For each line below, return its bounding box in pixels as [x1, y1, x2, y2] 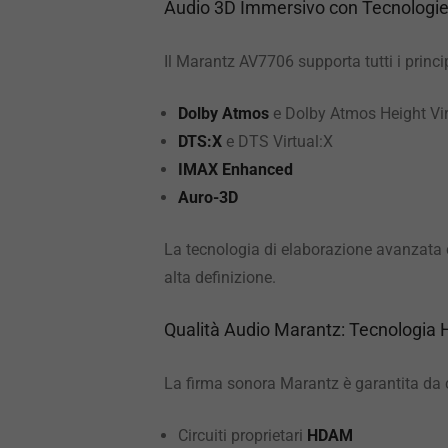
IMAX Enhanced [178, 160, 293, 179]
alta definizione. [164, 268, 276, 287]
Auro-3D [178, 188, 238, 207]
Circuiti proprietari [178, 426, 307, 445]
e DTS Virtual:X [222, 132, 333, 151]
